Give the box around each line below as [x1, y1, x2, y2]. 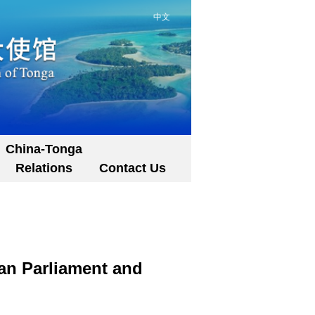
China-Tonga [6, 142, 82, 156]
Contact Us [99, 161, 166, 175]
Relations [15, 161, 72, 175]
